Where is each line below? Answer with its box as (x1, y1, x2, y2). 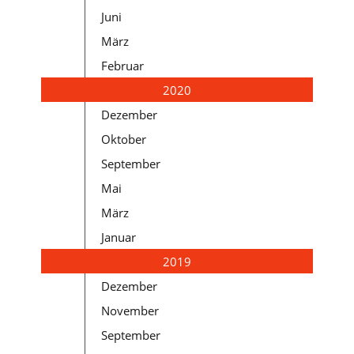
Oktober (101, 130, 147, 147)
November (101, 302, 160, 318)
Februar (101, 57, 145, 73)
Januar (101, 228, 137, 245)
